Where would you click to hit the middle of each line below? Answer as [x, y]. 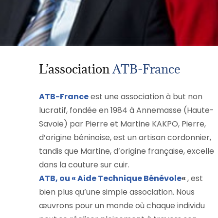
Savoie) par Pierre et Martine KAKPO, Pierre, [122, 124]
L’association [76, 69]
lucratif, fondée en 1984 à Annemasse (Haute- [127, 110]
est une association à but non [145, 97]
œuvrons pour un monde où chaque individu [122, 206]
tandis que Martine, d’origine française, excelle [127, 151]
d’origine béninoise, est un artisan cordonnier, [125, 138]
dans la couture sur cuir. [84, 165]
